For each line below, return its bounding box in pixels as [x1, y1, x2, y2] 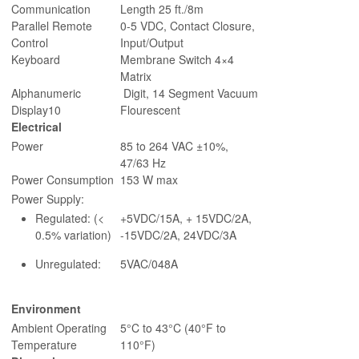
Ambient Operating [11, 320, 107, 337]
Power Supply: [11, 191, 84, 208]
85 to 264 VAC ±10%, [120, 138, 228, 155]
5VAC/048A [120, 256, 178, 272]
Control [11, 34, 48, 51]
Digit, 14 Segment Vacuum [120, 85, 258, 102]
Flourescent [120, 102, 180, 119]
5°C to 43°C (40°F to [120, 320, 226, 337]
